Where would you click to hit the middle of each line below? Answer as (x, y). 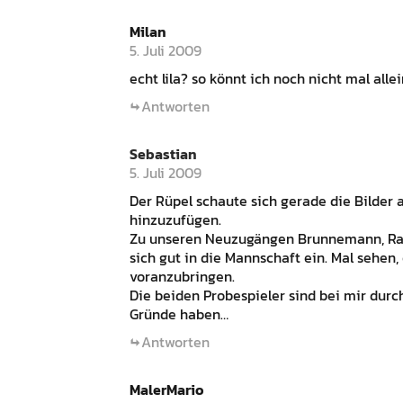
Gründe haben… (179, 314)
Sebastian (163, 154)
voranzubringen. (182, 276)
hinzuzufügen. (175, 219)
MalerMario (167, 390)
